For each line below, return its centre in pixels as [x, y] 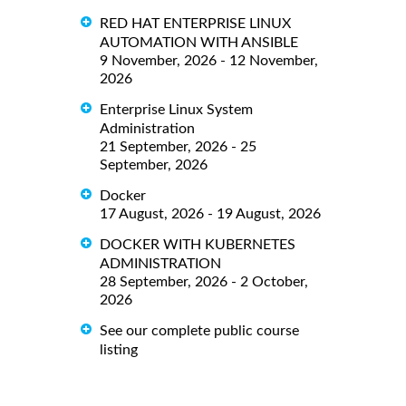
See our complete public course [199, 330]
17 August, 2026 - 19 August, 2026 [210, 214]
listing [119, 349]
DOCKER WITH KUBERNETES [198, 245]
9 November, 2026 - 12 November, [209, 61]
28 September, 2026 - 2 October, [204, 281]
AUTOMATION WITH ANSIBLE [199, 43]
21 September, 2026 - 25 [178, 147]
